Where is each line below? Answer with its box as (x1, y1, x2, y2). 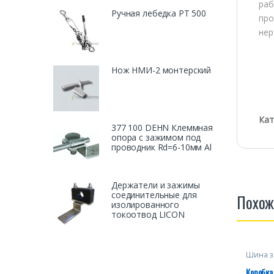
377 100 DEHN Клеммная (111, 122, 213, 134)
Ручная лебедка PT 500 (111, 7, 207, 19)
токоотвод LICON (111, 209, 185, 221)
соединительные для (111, 189, 197, 201)
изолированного (111, 199, 180, 211)
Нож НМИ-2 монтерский (111, 64, 212, 76)
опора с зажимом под (111, 131, 201, 144)
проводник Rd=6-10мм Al (111, 141, 212, 154)
